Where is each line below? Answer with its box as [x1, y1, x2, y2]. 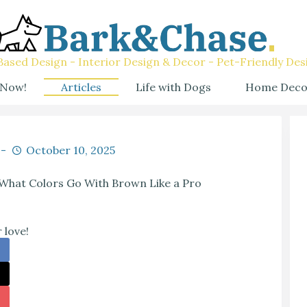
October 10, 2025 [25, 143, 115, 157]
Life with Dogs [136, 79, 211, 94]
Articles [61, 79, 101, 94]
